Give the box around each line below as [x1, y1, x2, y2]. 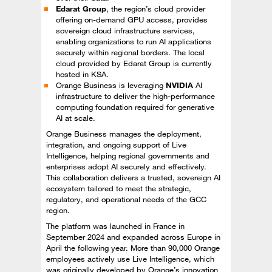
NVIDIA [166, 80, 195, 90]
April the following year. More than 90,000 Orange [46, 243, 220, 253]
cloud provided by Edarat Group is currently [56, 58, 212, 68]
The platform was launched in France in [46, 221, 185, 231]
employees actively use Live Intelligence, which [46, 254, 214, 263]
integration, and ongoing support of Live [46, 140, 186, 149]
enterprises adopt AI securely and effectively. [46, 161, 206, 171]
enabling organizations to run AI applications [56, 36, 211, 46]
